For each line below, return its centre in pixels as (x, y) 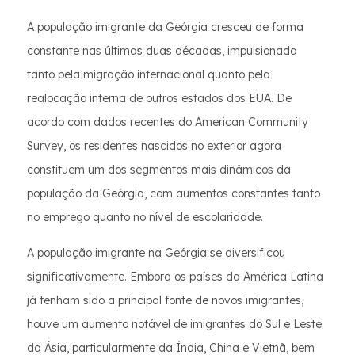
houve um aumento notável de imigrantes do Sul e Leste (174, 324)
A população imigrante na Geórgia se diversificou (156, 253)
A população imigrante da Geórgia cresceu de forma (165, 27)
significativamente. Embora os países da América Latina (175, 277)
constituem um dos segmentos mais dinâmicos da (159, 170)
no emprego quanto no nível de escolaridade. (145, 217)
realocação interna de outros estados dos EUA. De (159, 98)
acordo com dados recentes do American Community (168, 122)
